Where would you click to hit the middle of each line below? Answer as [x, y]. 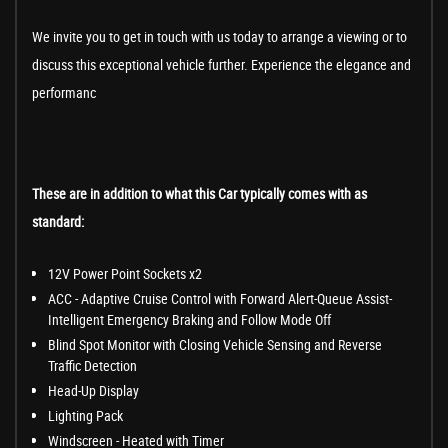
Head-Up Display [93, 391]
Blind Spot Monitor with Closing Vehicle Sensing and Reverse [215, 345]
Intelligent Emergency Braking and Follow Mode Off [189, 320]
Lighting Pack [85, 416]
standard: [58, 222]
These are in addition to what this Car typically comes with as [199, 194]
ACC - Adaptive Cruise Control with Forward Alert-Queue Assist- [220, 299]
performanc [64, 93]
